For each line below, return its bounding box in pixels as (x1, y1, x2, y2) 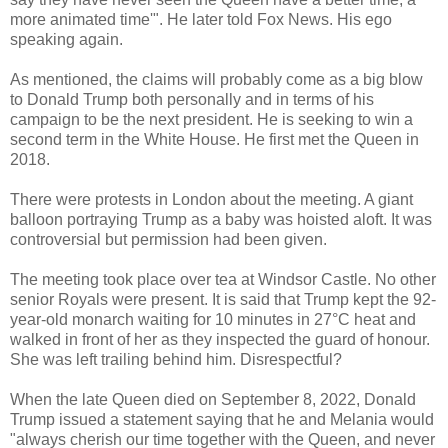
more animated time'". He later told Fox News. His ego (10, 10, 392, 28)
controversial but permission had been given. (10, 230, 327, 248)
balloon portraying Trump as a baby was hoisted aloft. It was (10, 210, 432, 228)
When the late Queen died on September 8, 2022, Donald (10, 390, 416, 408)
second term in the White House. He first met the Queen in (10, 130, 419, 148)
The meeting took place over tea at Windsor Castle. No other (10, 270, 436, 288)
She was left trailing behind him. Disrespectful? (10, 350, 342, 368)
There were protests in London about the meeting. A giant (10, 190, 413, 208)
